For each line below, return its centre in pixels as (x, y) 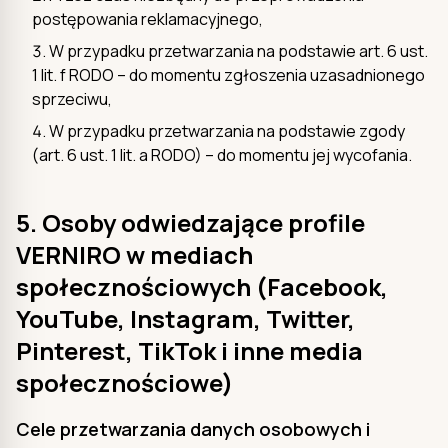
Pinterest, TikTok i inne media (189, 350)
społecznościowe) (124, 382)
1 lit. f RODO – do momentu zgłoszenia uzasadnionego (228, 74)
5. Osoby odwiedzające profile (190, 222)
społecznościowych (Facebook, (202, 286)
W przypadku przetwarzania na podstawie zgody (227, 130)
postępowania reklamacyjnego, (147, 18)
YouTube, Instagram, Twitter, (185, 318)
